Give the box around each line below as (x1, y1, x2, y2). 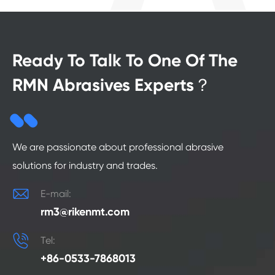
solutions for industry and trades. (12, 160, 158, 171)
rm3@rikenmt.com (41, 205, 130, 219)
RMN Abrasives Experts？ (12, 75, 211, 95)
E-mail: (41, 188, 71, 199)
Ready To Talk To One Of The (12, 50, 238, 71)
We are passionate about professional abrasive (12, 141, 223, 153)
